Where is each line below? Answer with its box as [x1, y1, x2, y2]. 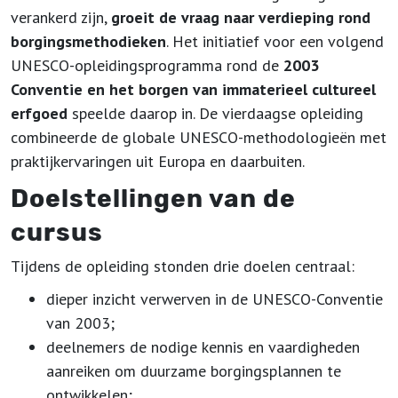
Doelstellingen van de [11, 184, 296, 213]
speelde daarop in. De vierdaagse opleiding [68, 103, 363, 123]
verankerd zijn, [11, 7, 111, 28]
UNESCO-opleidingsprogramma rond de [11, 55, 283, 76]
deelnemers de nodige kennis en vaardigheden [46, 337, 360, 357]
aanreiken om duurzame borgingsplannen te [46, 361, 341, 381]
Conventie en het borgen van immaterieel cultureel [11, 79, 376, 99]
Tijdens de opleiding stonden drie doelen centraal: [11, 256, 354, 276]
